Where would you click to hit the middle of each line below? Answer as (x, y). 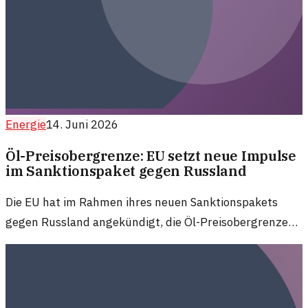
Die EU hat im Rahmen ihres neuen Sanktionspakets (142, 202)
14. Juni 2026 (82, 124)
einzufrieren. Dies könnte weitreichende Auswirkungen (150, 242)
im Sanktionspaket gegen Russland (126, 170)
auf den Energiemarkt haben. (83, 262)
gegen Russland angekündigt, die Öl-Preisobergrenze (147, 222)
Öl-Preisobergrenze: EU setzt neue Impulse (151, 155)
